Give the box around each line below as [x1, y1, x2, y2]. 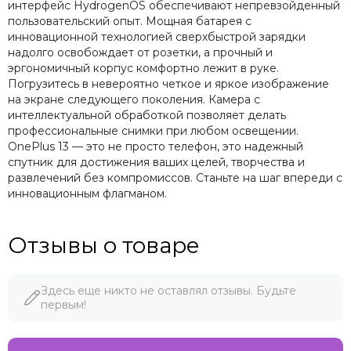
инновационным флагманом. [8, 186, 167, 201]
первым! [41, 298, 86, 313]
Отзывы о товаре [8, 232, 200, 259]
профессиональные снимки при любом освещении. [8, 124, 299, 139]
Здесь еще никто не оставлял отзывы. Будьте [41, 284, 296, 299]
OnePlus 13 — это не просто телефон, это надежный [8, 139, 303, 154]
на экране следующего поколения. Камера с [8, 92, 260, 107]
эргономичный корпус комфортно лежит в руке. [8, 61, 279, 76]
